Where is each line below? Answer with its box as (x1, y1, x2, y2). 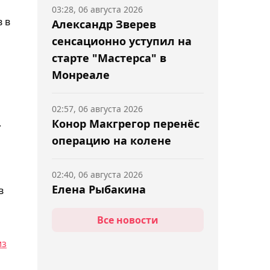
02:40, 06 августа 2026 (52, 169, 143, 180)
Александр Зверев (52, 17, 156, 31)
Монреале (52, 67, 110, 82)
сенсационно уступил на (52, 34, 192, 48)
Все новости (97, 213, 159, 227)
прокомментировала (52, 199, 172, 213)
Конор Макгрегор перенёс (52, 116, 199, 131)
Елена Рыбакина (52, 182, 146, 196)
